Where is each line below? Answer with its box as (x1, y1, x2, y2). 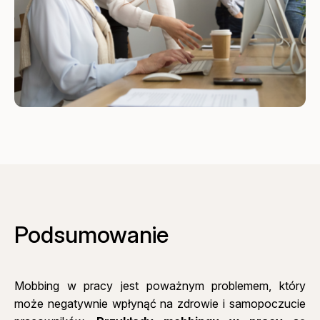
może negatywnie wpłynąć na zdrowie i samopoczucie (14, 296, 306, 311)
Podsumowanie (14, 221, 169, 249)
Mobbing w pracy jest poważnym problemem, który (14, 279, 306, 294)
